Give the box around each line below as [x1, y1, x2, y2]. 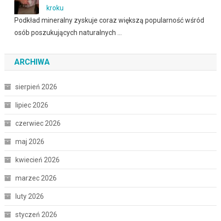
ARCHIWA [14, 57, 50, 67]
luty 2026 [15, 192, 44, 201]
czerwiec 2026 [15, 119, 61, 128]
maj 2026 [15, 138, 44, 146]
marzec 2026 [15, 174, 57, 183]
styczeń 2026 [15, 211, 57, 219]
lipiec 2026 [15, 101, 48, 110]
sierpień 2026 [15, 83, 57, 91]
